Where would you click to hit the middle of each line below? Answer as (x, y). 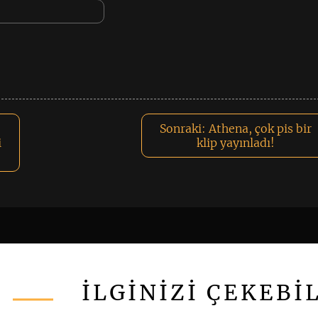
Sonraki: (183, 128)
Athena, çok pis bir (261, 128)
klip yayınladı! (236, 143)
